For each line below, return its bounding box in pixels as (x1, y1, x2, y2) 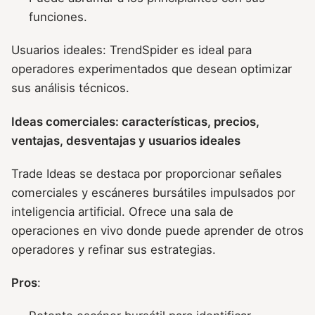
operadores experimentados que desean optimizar (11, 62, 292, 77)
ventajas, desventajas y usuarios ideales (11, 133, 240, 148)
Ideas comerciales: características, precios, (11, 114, 259, 129)
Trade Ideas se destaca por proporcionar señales (11, 166, 282, 181)
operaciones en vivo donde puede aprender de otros (11, 223, 304, 238)
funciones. (29, 10, 88, 25)
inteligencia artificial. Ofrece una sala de (11, 204, 233, 219)
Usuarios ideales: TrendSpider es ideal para (11, 43, 252, 58)
